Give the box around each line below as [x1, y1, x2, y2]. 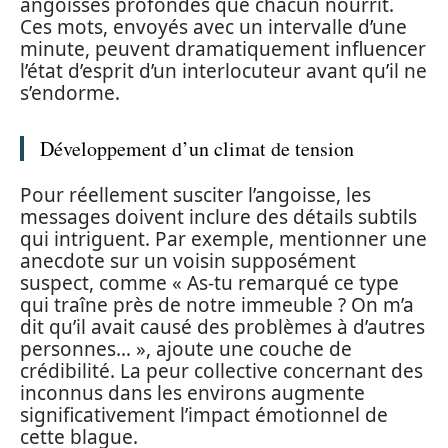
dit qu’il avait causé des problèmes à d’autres [20, 313, 425, 340]
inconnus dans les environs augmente [20, 379, 365, 406]
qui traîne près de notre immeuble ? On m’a [20, 291, 414, 318]
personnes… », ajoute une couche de [20, 335, 352, 362]
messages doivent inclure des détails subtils [20, 203, 417, 230]
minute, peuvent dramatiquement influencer [20, 36, 426, 63]
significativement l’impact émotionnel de [20, 401, 388, 428]
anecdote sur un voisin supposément [20, 247, 356, 274]
